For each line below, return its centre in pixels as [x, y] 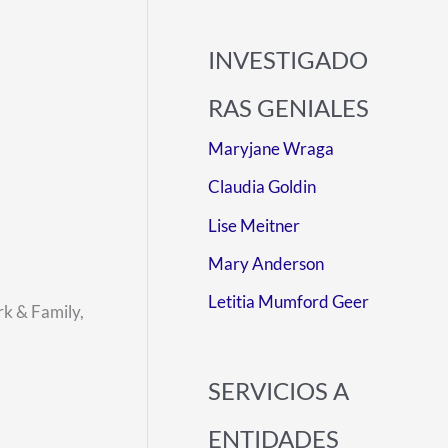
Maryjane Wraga [271, 149]
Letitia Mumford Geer [288, 302]
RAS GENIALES [288, 108]
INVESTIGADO [288, 60]
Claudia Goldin [262, 187]
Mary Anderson [266, 263]
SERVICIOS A [278, 390]
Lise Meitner [254, 225]
